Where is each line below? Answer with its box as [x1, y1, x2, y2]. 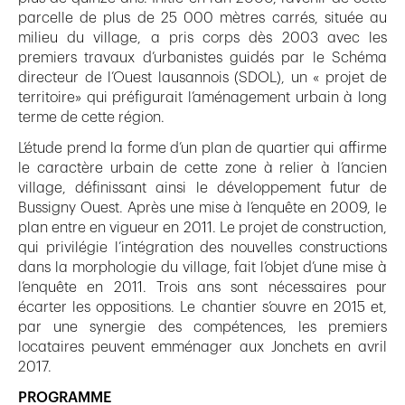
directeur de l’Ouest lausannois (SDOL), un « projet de [18, 70, 387, 85]
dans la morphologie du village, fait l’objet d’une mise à [18, 259, 387, 275]
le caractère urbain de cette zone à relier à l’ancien [18, 160, 387, 175]
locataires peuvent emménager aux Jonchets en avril [18, 339, 387, 354]
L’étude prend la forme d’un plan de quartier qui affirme [18, 140, 387, 155]
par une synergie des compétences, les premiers [18, 319, 387, 334]
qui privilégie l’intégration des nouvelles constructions [18, 240, 387, 255]
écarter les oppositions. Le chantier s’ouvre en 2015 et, [18, 299, 387, 315]
